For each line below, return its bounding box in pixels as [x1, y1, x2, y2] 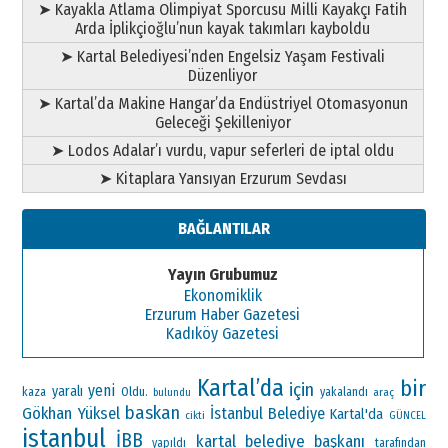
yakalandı [319, 384, 368, 399]
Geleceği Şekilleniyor [154, 112, 291, 132]
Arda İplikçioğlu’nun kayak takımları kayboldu [75, 18, 371, 38]
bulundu [153, 385, 192, 399]
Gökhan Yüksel [22, 402, 120, 423]
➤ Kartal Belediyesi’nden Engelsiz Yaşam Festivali [60, 46, 386, 66]
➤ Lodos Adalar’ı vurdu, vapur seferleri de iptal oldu [51, 140, 395, 160]
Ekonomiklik [183, 285, 262, 305]
